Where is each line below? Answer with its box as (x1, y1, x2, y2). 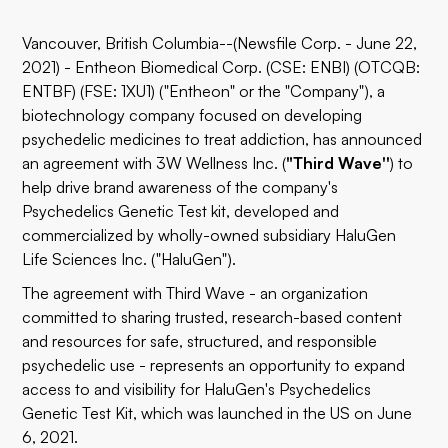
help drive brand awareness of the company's (22, 177, 339, 197)
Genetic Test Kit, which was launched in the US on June (22, 403, 413, 423)
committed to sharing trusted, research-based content (22, 307, 403, 327)
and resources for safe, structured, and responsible (22, 331, 378, 351)
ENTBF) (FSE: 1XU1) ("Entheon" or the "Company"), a (22, 81, 386, 101)
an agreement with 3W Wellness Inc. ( (22, 153, 287, 173)
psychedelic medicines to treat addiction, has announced (22, 129, 423, 149)
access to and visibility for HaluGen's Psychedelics (22, 379, 372, 399)
